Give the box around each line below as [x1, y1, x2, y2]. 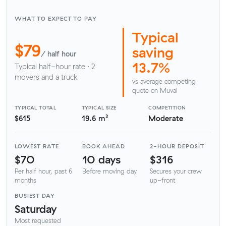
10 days [82, 152, 121, 166]
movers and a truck [15, 73, 77, 82]
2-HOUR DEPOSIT [150, 143, 204, 150]
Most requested [15, 216, 61, 225]
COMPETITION [148, 104, 186, 110]
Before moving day [82, 167, 137, 176]
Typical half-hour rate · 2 [15, 62, 95, 72]
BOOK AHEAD [82, 143, 125, 150]
